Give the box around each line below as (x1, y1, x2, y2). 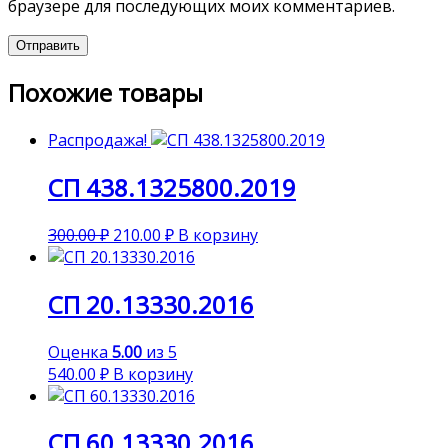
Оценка (48, 340, 112, 363)
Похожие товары (8, 76, 203, 109)
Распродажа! (48, 128, 147, 151)
